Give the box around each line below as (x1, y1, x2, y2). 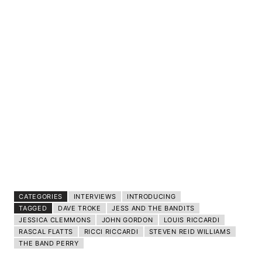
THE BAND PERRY (19, 239, 79, 247)
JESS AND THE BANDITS (112, 204, 195, 212)
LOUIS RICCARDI (163, 215, 220, 224)
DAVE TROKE (57, 204, 101, 212)
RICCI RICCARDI (84, 227, 139, 236)
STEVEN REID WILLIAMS (149, 227, 231, 236)
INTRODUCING (126, 192, 176, 201)
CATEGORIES (19, 192, 63, 201)
